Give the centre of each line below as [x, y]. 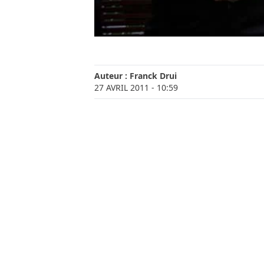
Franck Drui [153, 75]
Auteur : [112, 75]
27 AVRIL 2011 [122, 87]
